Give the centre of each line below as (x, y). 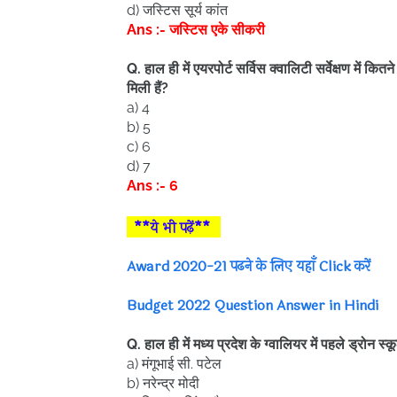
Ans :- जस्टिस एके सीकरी (196, 30)
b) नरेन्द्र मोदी (163, 383)
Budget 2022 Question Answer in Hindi (253, 305)
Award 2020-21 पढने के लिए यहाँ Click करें (250, 266)
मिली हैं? (148, 88)
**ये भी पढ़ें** (170, 228)
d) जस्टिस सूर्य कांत (177, 10)
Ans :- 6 (152, 186)
